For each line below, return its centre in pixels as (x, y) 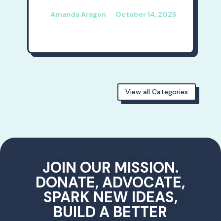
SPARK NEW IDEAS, (110, 197)
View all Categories (157, 92)
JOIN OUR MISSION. (110, 167)
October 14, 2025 (146, 15)
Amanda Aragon (78, 15)
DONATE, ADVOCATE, (110, 182)
